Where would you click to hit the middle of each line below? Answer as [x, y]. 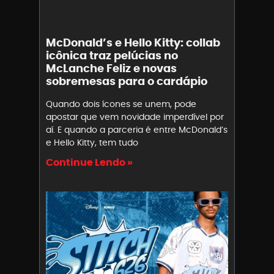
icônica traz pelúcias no [112, 55]
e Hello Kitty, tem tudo [92, 142]
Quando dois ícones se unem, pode [121, 104]
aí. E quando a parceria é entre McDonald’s [137, 129]
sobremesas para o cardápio [127, 81]
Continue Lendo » [89, 162]
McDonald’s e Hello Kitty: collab [133, 42]
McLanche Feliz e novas [111, 68]
